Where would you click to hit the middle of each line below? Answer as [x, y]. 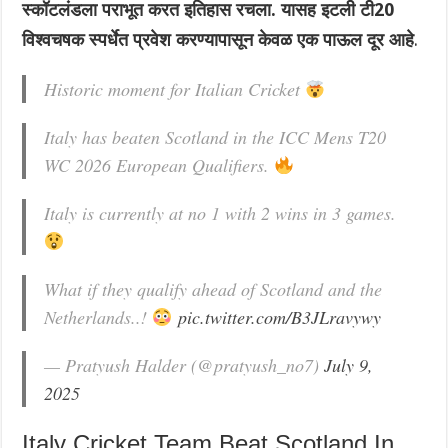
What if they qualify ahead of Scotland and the [213, 289]
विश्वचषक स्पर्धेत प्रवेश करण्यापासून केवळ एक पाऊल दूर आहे [218, 40]
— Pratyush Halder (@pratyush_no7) [184, 365]
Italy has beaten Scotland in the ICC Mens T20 [215, 137]
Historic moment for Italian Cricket [175, 89]
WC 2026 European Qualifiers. [159, 165]
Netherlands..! [98, 317]
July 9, [349, 365]
